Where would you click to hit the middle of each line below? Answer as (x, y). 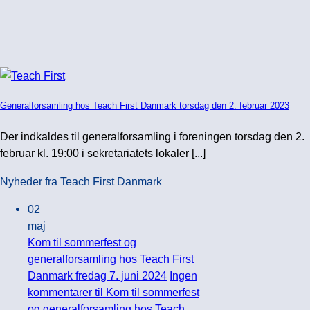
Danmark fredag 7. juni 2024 (97, 275)
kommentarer (60, 292)
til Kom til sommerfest (146, 292)
